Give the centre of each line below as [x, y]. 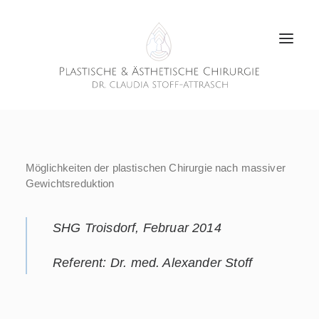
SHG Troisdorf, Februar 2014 [137, 228]
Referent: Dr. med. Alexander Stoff [153, 263]
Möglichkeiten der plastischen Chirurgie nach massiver [156, 168]
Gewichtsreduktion [70, 183]
